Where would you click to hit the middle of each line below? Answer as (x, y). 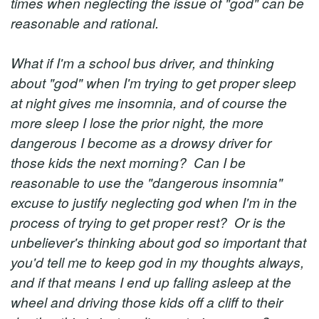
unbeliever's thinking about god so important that (158, 242)
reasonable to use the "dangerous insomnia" (147, 182)
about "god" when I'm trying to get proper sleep (153, 82)
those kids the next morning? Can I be (128, 162)
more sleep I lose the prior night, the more (137, 122)
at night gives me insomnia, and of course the (149, 102)
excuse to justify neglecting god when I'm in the (154, 202)
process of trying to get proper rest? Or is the (148, 222)
